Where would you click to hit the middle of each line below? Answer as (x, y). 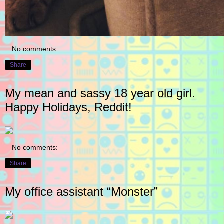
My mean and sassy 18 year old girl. (100, 93)
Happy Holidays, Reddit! (68, 107)
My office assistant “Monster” (81, 192)
